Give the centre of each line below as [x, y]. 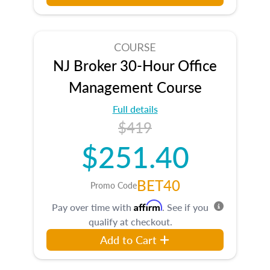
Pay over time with [93, 207]
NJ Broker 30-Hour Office [135, 65]
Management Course [135, 86]
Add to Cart [129, 239]
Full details [135, 108]
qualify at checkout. [130, 221]
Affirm [148, 205]
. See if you [185, 207]
